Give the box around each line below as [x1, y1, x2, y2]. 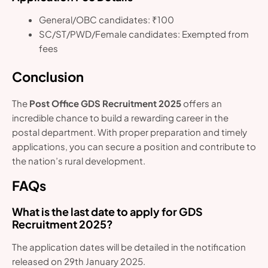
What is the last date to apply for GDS [12, 205, 203, 219]
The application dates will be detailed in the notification [12, 241, 246, 253]
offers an [181, 98, 222, 109]
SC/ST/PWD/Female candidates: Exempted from [39, 28, 249, 39]
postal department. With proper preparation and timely [12, 126, 247, 138]
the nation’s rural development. [12, 155, 145, 167]
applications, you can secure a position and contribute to [12, 141, 256, 153]
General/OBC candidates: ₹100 [39, 13, 175, 25]
